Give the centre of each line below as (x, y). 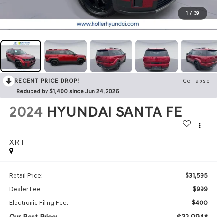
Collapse (196, 81)
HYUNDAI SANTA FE (114, 112)
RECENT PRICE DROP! (47, 81)
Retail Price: (26, 175)
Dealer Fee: (25, 189)
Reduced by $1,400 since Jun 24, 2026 (68, 91)
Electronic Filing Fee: (39, 202)
